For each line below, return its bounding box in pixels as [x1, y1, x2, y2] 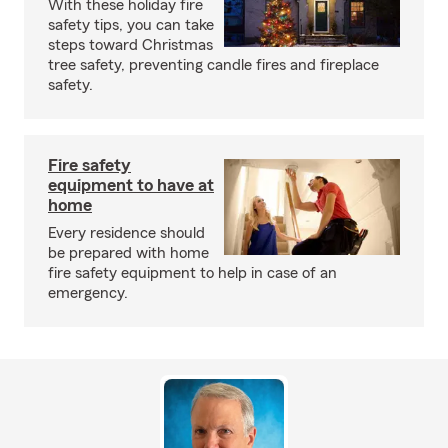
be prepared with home [48, 244, 209, 261]
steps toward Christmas [48, 36, 213, 53]
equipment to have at [48, 175, 214, 194]
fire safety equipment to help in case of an [48, 264, 337, 281]
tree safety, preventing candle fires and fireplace [48, 56, 379, 73]
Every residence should [48, 224, 205, 241]
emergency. [48, 284, 128, 301]
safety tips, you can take [48, 16, 214, 33]
